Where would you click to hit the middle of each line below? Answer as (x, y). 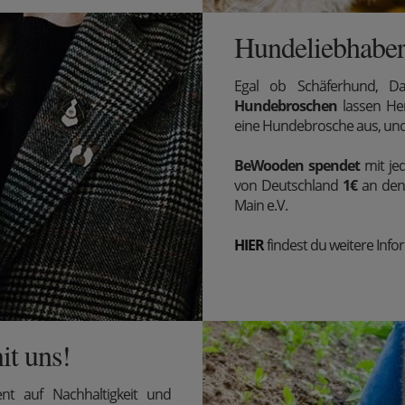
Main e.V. (261, 205)
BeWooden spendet (297, 165)
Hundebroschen (286, 105)
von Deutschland (289, 185)
